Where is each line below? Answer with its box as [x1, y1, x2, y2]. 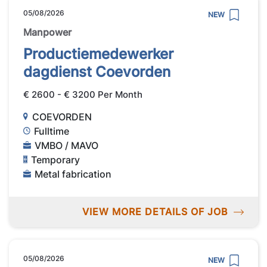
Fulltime [34, 125, 70, 137]
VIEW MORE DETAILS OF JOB [82, 205, 228, 218]
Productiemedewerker [23, 45, 173, 63]
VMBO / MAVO [35, 139, 99, 151]
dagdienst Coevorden [23, 63, 170, 81]
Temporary [31, 153, 80, 166]
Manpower [23, 26, 72, 39]
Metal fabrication [35, 167, 112, 180]
